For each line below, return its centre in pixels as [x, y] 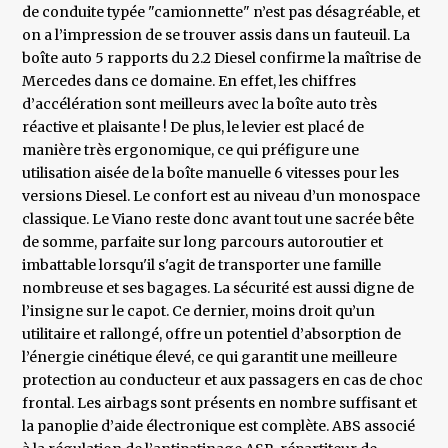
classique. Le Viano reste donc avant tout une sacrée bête [218, 219]
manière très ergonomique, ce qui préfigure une [191, 150]
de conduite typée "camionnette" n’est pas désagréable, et [221, 12]
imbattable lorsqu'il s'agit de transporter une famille [202, 265]
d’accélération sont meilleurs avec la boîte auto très [200, 104]
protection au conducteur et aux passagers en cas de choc [223, 380]
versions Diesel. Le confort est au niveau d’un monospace [221, 196]
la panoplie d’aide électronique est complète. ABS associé [219, 426]
